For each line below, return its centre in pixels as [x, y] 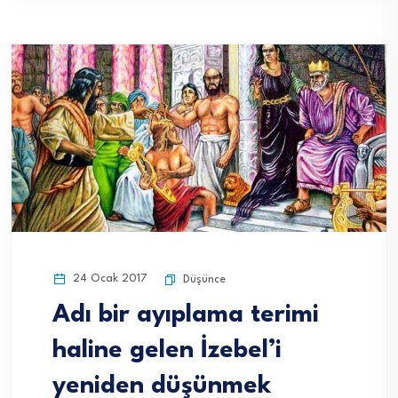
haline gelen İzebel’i [167, 351]
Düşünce [204, 280]
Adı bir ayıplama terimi [186, 316]
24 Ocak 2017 [108, 279]
